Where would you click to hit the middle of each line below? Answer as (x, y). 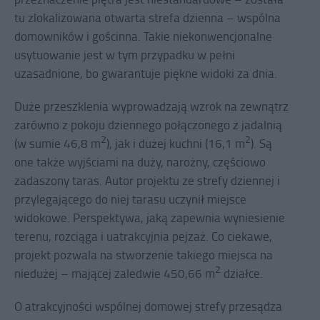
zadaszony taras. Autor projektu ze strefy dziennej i (147, 181)
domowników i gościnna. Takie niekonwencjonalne (143, 36)
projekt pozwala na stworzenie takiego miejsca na (144, 255)
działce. (242, 274)
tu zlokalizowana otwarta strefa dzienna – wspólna (147, 18)
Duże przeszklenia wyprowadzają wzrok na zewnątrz (151, 106)
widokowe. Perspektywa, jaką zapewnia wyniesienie (150, 218)
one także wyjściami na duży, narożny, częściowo (140, 162)
